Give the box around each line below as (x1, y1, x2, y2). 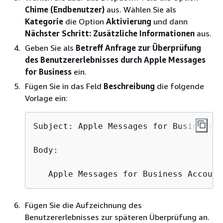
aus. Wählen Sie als (105, 4, 176, 14)
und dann (151, 16, 188, 26)
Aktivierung (106, 16, 151, 26)
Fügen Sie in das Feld (25, 81, 104, 91)
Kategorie (25, 16, 63, 26)
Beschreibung (104, 81, 155, 91)
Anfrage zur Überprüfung (105, 42, 201, 53)
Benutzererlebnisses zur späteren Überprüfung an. (25, 212, 210, 222)
